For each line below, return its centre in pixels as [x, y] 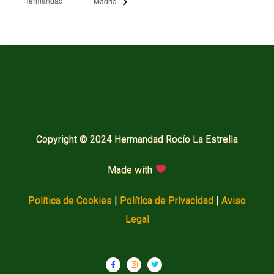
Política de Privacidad [167, 200]
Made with [131, 169]
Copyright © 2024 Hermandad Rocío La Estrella [137, 139]
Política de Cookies [70, 200]
